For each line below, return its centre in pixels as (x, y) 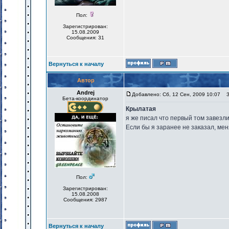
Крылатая (141, 109)
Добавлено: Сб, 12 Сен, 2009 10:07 (176, 94)
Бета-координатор (85, 98)
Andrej (85, 93)
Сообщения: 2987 (85, 200)
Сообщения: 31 (85, 38)
